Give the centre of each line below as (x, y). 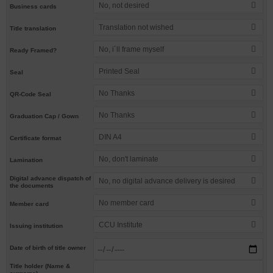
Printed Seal (119, 71)
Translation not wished (136, 27)
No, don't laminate (129, 159)
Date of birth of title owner (48, 247)
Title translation (33, 28)
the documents (32, 185)
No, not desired (124, 5)
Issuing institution (36, 225)
